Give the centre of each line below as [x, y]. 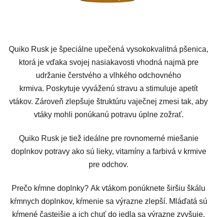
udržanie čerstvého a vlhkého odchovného [108, 75]
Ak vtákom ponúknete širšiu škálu [148, 188]
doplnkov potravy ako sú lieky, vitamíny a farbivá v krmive [108, 151]
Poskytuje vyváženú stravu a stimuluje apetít [122, 88]
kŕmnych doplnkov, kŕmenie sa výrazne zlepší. [88, 201]
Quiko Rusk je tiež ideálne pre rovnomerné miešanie [108, 138]
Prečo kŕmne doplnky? [50, 188]
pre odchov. [108, 164]
